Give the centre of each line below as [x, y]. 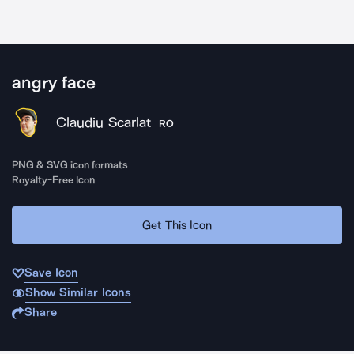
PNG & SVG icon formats [70, 165]
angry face [54, 83]
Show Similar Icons [78, 292]
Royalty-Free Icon [54, 180]
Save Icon [51, 273]
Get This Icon [177, 225]
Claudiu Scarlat [104, 122]
